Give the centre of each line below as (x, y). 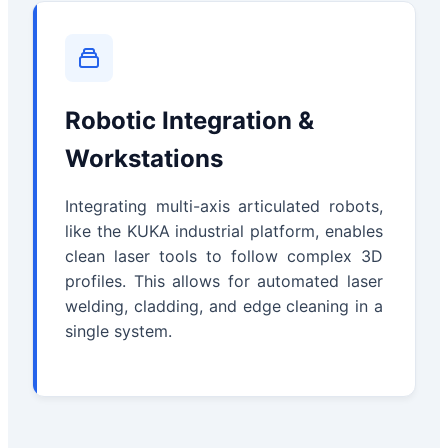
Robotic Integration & (189, 120)
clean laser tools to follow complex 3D (224, 255)
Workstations (144, 158)
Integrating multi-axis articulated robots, (224, 205)
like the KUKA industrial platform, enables (224, 230)
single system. (118, 330)
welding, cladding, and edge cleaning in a (224, 305)
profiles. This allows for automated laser (224, 280)
